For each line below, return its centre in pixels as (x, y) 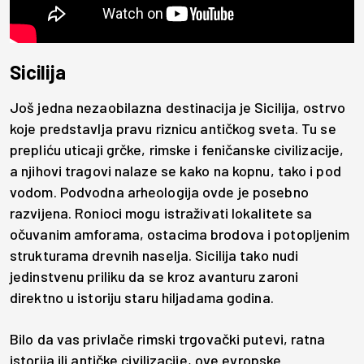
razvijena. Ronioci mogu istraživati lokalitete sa (161, 212)
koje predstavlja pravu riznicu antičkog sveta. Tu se (173, 128)
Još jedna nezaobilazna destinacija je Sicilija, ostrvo (178, 107)
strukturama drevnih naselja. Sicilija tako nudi (154, 255)
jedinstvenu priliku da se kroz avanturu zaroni (154, 276)
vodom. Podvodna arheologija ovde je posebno (159, 191)
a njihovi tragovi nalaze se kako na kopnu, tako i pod (175, 170)
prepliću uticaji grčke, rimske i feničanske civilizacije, (177, 149)
